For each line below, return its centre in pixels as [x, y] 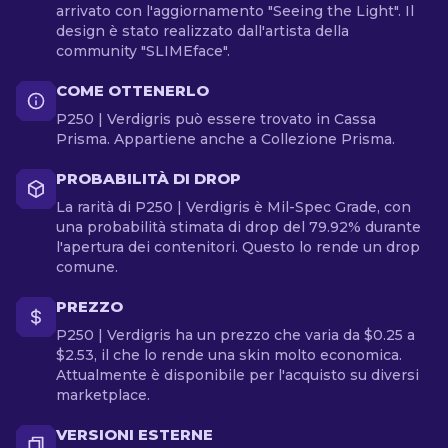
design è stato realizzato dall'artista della [202, 31]
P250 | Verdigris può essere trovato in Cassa [216, 119]
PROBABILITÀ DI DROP [148, 178]
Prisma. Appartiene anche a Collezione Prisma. [225, 139]
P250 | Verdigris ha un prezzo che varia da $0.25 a [235, 335]
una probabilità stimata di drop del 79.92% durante [238, 227]
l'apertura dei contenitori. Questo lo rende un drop [238, 247]
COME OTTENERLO [132, 90]
